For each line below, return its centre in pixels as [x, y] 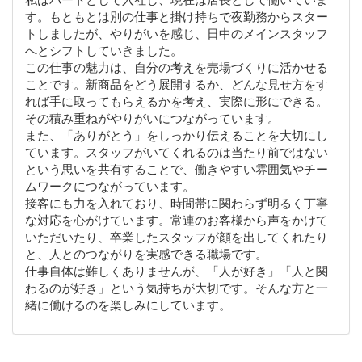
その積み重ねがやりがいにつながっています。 [152, 118]
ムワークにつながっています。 [110, 186]
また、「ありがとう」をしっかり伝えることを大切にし [177, 135]
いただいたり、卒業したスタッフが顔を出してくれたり [177, 237]
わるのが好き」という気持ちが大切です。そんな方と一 [177, 288]
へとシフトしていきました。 [104, 51]
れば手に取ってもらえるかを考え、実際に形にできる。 [177, 101]
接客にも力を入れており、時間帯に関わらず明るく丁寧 [177, 203]
